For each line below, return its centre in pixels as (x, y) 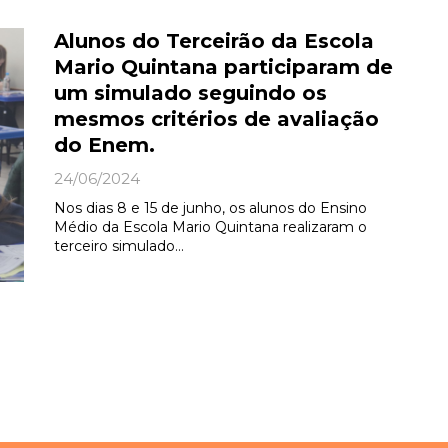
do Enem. (104, 145)
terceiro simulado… (118, 246)
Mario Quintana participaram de (223, 67)
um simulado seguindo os (190, 93)
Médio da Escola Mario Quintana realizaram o (210, 227)
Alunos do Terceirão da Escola (213, 41)
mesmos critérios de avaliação (216, 119)
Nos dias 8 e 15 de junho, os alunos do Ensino (210, 208)
